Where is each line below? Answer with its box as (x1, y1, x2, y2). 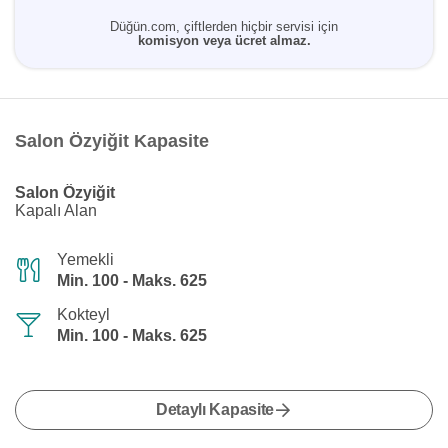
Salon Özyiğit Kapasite (15, 131, 209, 151)
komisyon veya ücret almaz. (137, 33, 311, 48)
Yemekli (57, 251, 114, 268)
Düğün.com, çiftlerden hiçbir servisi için (110, 19, 338, 34)
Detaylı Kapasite (155, 401, 275, 418)
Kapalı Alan (15, 202, 97, 219)
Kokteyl (57, 306, 110, 323)
